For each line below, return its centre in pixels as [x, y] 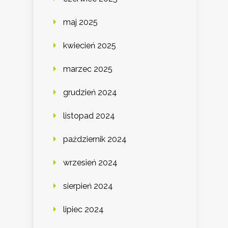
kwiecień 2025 [90, 46]
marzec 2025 [88, 69]
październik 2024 [95, 139]
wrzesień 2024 [90, 163]
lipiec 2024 [83, 210]
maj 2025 [80, 22]
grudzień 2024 [90, 93]
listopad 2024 [89, 116]
